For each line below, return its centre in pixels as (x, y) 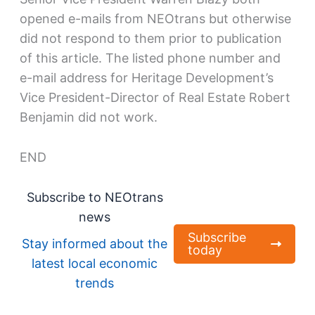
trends (95, 283)
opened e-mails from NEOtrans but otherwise (155, 19)
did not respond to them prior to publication (150, 39)
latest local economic (95, 263)
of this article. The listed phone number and (150, 58)
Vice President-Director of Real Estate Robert (155, 98)
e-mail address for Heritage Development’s (146, 78)
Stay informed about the (95, 243)
